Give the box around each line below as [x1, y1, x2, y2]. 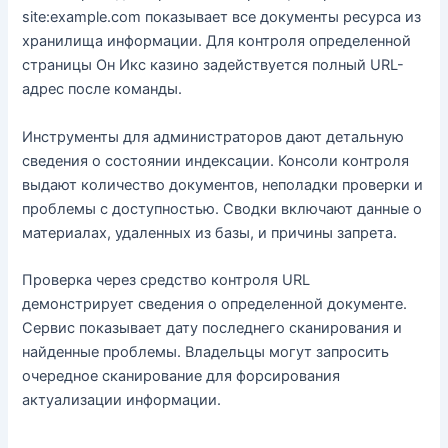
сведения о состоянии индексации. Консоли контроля [22, 151, 410, 170]
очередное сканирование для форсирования [22, 366, 341, 385]
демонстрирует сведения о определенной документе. [22, 294, 408, 313]
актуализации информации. [22, 390, 222, 409]
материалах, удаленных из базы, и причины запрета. [22, 223, 398, 242]
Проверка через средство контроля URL [22, 270, 311, 289]
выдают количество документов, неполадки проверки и [22, 175, 424, 194]
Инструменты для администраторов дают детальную [22, 127, 405, 146]
